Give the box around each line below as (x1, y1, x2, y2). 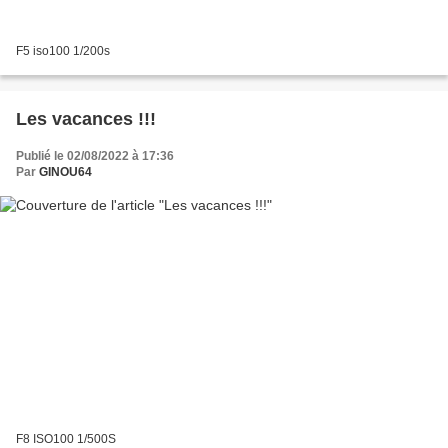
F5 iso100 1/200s (16, 43, 110, 58)
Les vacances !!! (16, 108, 156, 129)
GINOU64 (39, 164, 92, 179)
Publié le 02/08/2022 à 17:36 (16, 148, 174, 163)
